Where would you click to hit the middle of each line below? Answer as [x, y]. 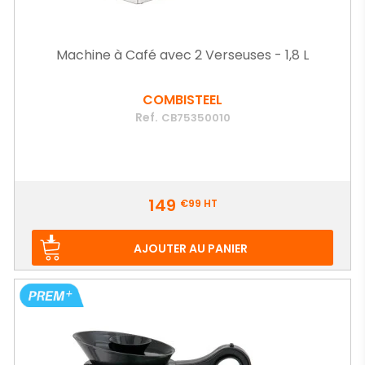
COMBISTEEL [182, 100]
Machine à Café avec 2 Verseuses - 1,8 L [182, 55]
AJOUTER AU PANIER [190, 248]
